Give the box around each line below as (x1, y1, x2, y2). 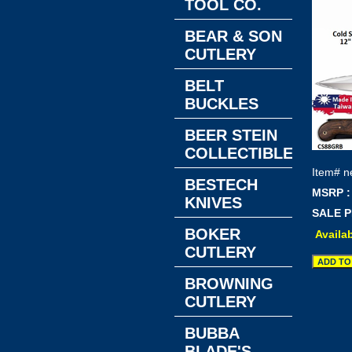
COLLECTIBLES (185, 145, 303, 162)
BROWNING (185, 275, 273, 292)
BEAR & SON (185, 27, 282, 45)
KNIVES (185, 194, 242, 211)
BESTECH (185, 176, 258, 193)
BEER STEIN (185, 126, 277, 144)
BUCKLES (185, 95, 258, 112)
